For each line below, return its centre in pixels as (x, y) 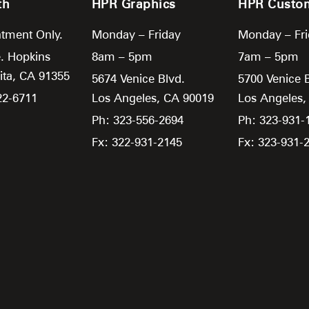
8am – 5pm (122, 56)
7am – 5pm (269, 56)
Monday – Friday (136, 34)
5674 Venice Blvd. (138, 78)
